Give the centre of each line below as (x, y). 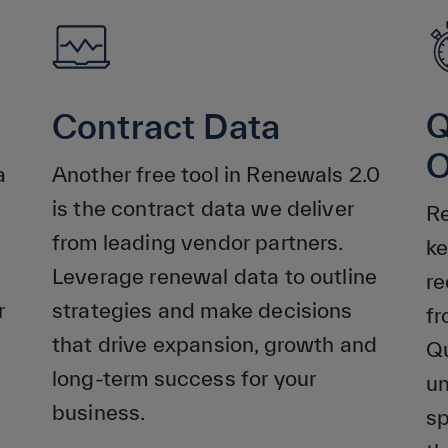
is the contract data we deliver (203, 208)
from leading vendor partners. (197, 242)
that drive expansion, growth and (215, 344)
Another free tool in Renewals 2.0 (216, 174)
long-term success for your (184, 378)
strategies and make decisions (202, 310)
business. (99, 412)
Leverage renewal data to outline (215, 276)
